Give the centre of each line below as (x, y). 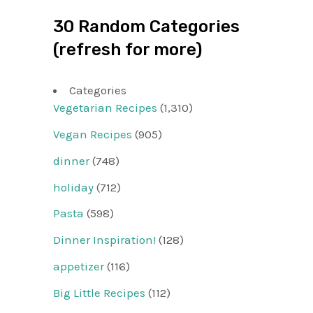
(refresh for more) (128, 49)
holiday (73, 187)
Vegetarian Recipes (105, 108)
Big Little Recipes (99, 292)
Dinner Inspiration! (104, 240)
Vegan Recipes (93, 134)
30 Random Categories (146, 26)
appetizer (79, 266)
